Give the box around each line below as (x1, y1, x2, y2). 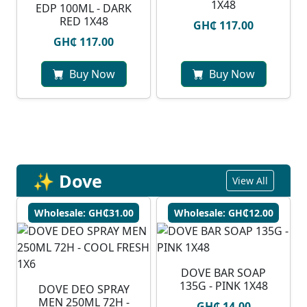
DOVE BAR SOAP (181, 265, 266, 281)
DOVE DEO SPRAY (38, 282, 130, 297)
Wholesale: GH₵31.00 (34, 206, 134, 220)
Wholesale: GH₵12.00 (173, 206, 273, 220)
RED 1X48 (59, 14, 108, 29)
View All (232, 174, 268, 188)
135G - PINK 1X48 (179, 278, 268, 294)
